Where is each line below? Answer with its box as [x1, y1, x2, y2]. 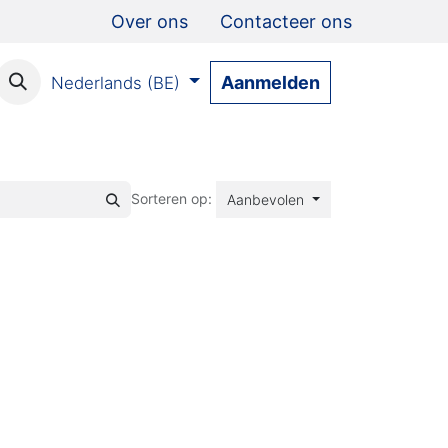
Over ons [111, 11, 188, 32]
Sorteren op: [131, 189, 213, 207]
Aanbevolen [227, 191, 305, 208]
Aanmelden [221, 71, 320, 93]
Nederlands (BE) [50, 72, 180, 93]
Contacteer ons [220, 11, 352, 32]
